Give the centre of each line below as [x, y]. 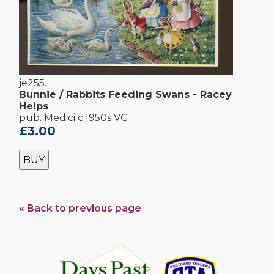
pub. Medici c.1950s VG [74, 118]
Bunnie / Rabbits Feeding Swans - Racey [125, 95]
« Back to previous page [80, 209]
